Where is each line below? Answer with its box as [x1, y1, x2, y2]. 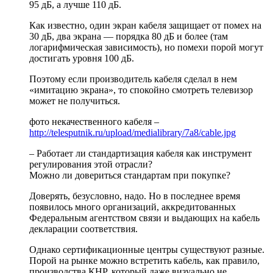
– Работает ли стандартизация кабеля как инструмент [29, 148, 252, 159]
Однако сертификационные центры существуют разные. [29, 244, 264, 255]
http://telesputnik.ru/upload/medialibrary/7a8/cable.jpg [29, 127, 236, 138]
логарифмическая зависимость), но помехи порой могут [29, 42, 263, 53]
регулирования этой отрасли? [29, 159, 152, 170]
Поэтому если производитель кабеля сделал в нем [29, 74, 237, 85]
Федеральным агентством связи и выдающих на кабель [29, 213, 260, 224]
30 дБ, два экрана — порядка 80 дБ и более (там [29, 31, 228, 42]
